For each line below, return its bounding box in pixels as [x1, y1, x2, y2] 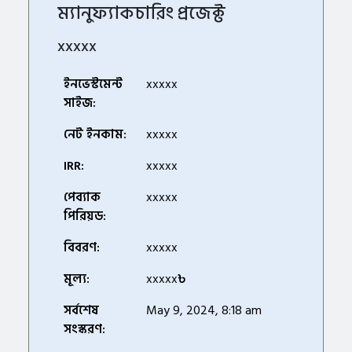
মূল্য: [64, 269, 90, 290]
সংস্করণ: [64, 319, 105, 340]
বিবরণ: [64, 237, 100, 258]
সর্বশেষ [64, 300, 99, 321]
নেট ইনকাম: [64, 124, 126, 145]
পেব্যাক [64, 187, 101, 208]
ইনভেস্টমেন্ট [64, 74, 123, 95]
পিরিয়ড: [64, 206, 106, 227]
